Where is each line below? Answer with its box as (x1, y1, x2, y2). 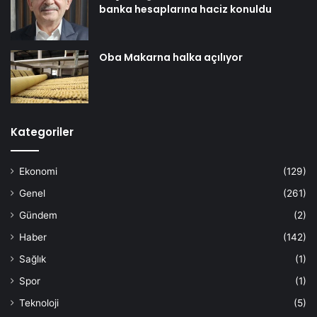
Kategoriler (11, 124, 74, 139)
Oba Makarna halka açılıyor (99, 50, 243, 64)
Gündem (19, 209, 57, 221)
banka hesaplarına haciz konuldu (99, 1, 272, 16)
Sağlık (19, 253, 46, 265)
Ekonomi (19, 165, 57, 177)
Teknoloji (19, 296, 59, 309)
